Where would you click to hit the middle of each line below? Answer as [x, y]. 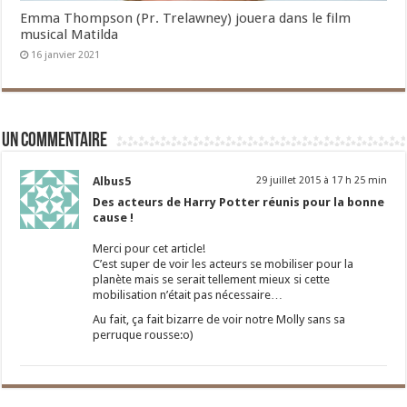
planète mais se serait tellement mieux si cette [212, 280]
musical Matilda [69, 35]
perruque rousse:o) [144, 335]
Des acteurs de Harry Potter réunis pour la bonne [239, 203]
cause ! [114, 218]
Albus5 [112, 182]
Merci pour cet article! [149, 249]
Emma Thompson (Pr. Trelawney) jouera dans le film [186, 19]
